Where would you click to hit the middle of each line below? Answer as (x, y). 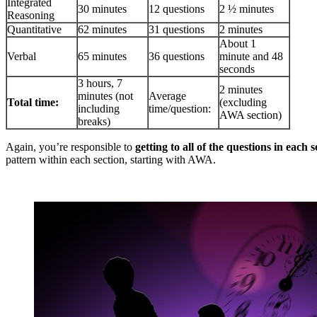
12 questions (177, 9)
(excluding (243, 103)
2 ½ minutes (247, 9)
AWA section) (250, 115)
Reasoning (31, 16)
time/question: (180, 109)
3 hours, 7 (100, 83)
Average (167, 96)
